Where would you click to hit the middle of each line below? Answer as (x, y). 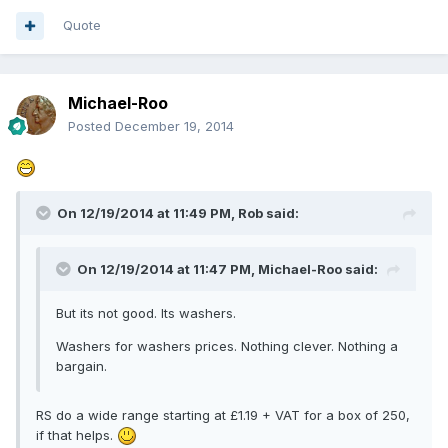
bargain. (81, 365)
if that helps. (76, 434)
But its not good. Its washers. (146, 312)
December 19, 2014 (174, 126)
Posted (91, 126)
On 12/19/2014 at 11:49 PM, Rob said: (178, 212)
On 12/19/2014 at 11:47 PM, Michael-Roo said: (227, 268)
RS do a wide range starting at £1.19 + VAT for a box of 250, (223, 414)
